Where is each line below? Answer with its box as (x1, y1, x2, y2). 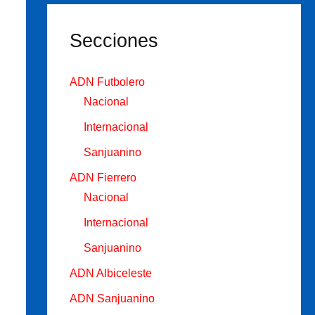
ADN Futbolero (69, 76, 145, 89)
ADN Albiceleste (69, 267, 152, 280)
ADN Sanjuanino (69, 292, 155, 305)
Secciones (69, 30, 158, 51)
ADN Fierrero (69, 172, 136, 184)
